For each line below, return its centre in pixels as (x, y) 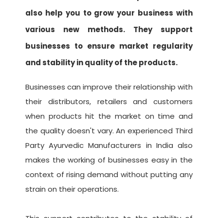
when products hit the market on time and (109, 116)
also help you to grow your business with (109, 13)
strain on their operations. (72, 189)
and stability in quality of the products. (101, 63)
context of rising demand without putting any (109, 175)
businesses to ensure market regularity (109, 46)
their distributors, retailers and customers (109, 102)
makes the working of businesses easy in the (109, 160)
